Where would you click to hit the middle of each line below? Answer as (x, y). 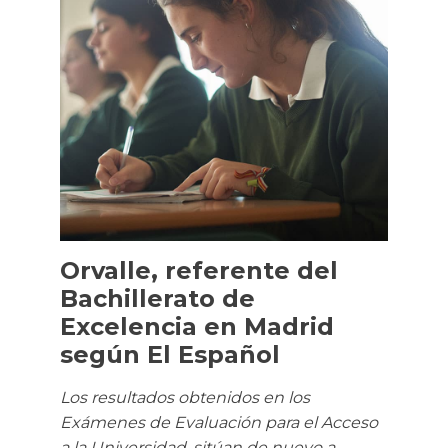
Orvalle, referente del (199, 271)
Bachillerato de (157, 299)
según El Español (170, 355)
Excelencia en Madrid (197, 327)
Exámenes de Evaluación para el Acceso (219, 423)
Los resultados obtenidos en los (185, 398)
